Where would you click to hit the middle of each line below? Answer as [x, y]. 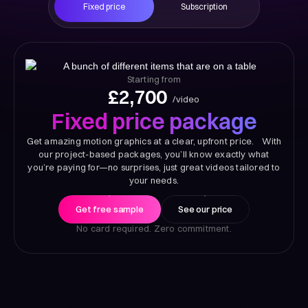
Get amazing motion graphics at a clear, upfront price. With [154, 141]
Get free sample [109, 209]
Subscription [204, 7]
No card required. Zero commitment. [154, 229]
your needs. [154, 180]
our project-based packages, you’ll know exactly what [154, 154]
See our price [205, 209]
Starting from [154, 79]
